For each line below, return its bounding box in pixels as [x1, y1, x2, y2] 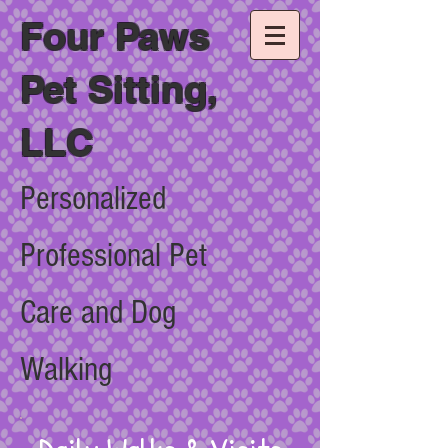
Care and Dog [20, 294, 176, 332]
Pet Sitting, [20, 66, 217, 112]
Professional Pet [20, 237, 207, 275]
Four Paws [20, 13, 210, 59]
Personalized [20, 180, 166, 218]
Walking [20, 351, 112, 389]
